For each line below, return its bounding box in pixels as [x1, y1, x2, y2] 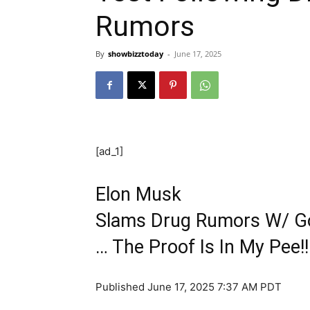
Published [95, 280, 147, 294]
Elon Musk [95, 183, 181, 206]
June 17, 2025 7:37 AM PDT [147, 280, 282, 294]
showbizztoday [108, 48, 163, 60]
